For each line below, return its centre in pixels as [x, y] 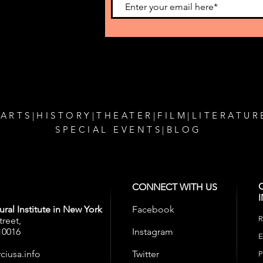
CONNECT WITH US [175, 187]
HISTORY [64, 115]
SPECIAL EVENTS [109, 129]
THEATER [125, 115]
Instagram [153, 231]
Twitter [146, 254]
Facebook [153, 209]
